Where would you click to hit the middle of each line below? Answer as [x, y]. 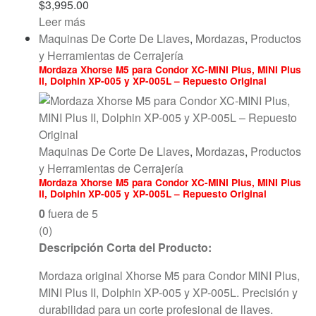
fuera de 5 [72, 213]
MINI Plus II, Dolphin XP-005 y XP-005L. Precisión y [168, 292]
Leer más [62, 21]
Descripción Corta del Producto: [125, 247]
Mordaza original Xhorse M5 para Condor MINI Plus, [169, 275]
